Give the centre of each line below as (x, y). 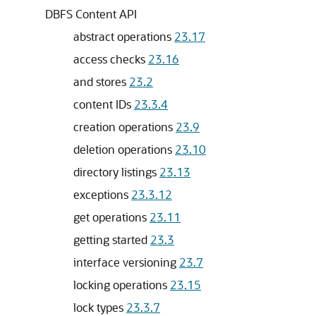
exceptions (102, 194)
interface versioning (126, 262)
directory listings (116, 172)
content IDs (104, 104)
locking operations (122, 285)
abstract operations (124, 36)
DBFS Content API (91, 14)
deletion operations (124, 149)
